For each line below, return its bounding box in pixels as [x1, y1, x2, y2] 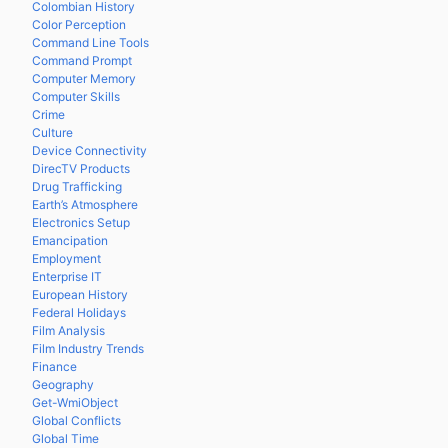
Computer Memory [32, 71, 136, 86]
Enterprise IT [32, 269, 102, 284]
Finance [32, 359, 77, 374]
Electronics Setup [32, 215, 130, 230]
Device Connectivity [32, 143, 147, 158]
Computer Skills [32, 89, 120, 104]
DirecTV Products [32, 161, 130, 176]
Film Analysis [32, 323, 105, 338]
